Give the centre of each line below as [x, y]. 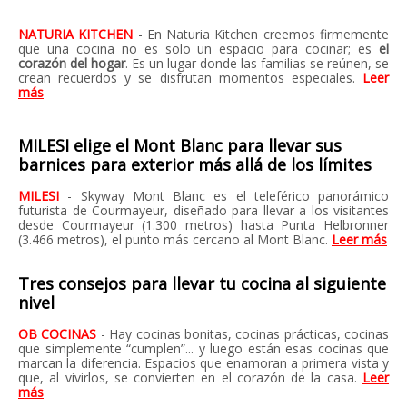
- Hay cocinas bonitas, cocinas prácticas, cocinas [244, 334]
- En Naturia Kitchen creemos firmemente [263, 34]
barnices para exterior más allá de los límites [195, 164]
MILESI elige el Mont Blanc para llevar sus [180, 145]
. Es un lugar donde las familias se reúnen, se [257, 63]
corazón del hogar [72, 63]
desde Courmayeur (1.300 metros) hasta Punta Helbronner [203, 225]
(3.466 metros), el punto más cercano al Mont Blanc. [175, 239]
